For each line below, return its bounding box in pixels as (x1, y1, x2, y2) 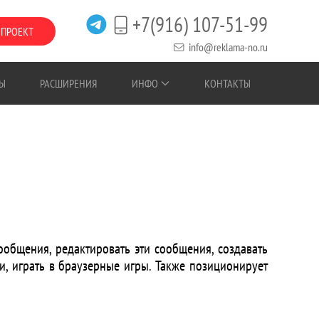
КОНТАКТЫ (204, 75, 251, 90)
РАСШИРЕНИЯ (40, 75, 98, 90)
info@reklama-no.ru (189, 40, 268, 54)
